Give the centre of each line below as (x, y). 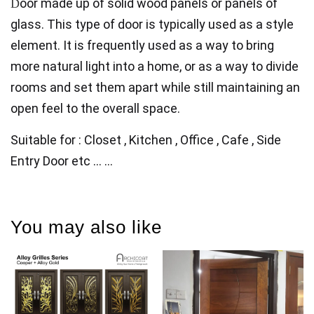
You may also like (86, 227)
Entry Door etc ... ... (63, 161)
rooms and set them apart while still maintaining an (155, 87)
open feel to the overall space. (95, 108)
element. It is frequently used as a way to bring (142, 45)
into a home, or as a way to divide (204, 66)
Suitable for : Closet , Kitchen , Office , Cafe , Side (146, 140)
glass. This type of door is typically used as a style (152, 24)
